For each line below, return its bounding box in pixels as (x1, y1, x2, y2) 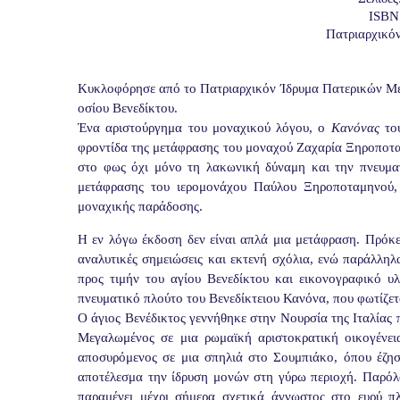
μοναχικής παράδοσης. (78, 199, 203, 213)
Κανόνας (330, 121, 379, 135)
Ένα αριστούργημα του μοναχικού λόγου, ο (78, 121, 331, 135)
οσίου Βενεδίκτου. (78, 101, 178, 115)
